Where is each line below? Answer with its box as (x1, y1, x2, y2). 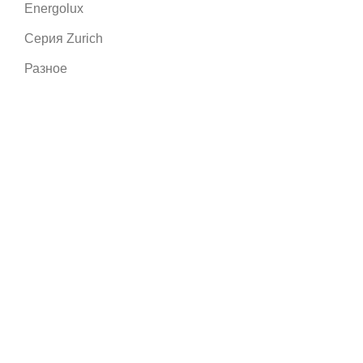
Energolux (24, 2, 83, 16)
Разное (24, 62, 67, 76)
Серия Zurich (24, 32, 103, 46)
